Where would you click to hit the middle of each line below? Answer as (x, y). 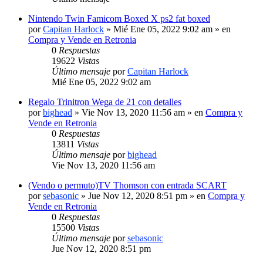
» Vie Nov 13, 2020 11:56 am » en (139, 112)
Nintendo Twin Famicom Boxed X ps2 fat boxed (119, 18)
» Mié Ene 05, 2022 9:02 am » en (167, 29)
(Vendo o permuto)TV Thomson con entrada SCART (127, 185)
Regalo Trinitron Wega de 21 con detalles (105, 102)
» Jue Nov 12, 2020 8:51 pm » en (143, 195)
